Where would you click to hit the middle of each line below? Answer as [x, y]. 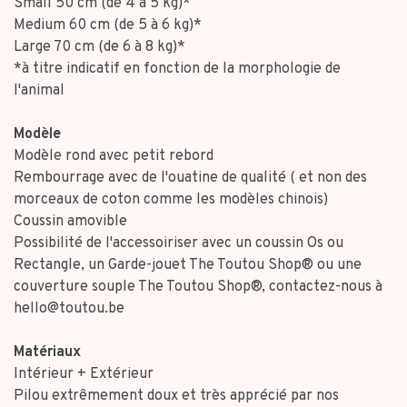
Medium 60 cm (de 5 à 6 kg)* [108, 25]
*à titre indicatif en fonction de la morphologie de [177, 69]
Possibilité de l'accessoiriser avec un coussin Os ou [179, 243]
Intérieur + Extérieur [84, 374]
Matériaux [47, 352]
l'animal [39, 91]
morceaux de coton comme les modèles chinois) [171, 200]
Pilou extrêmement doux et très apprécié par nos [176, 396]
